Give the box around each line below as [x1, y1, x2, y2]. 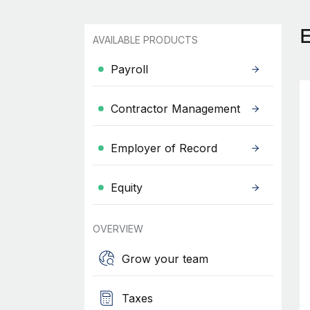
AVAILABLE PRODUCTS [92, 34, 198, 46]
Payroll [110, 62, 148, 76]
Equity [110, 181, 143, 194]
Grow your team [121, 251, 208, 266]
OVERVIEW [92, 223, 144, 235]
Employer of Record [110, 141, 217, 155]
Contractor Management [110, 102, 240, 116]
